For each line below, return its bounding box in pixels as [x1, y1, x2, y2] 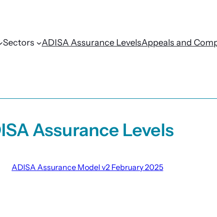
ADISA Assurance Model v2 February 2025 [11, 162, 163, 172]
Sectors [2, 37, 34, 48]
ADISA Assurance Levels [42, 37, 141, 48]
